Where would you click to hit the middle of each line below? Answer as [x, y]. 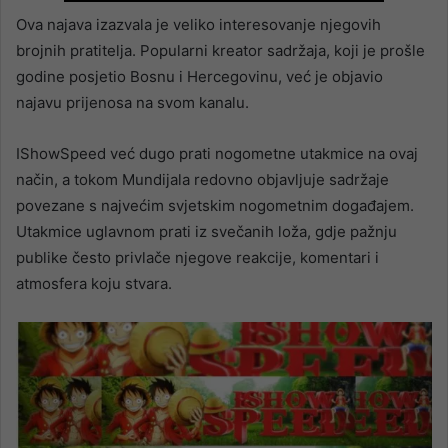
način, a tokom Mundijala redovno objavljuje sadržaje [202, 180]
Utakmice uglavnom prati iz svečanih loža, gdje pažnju [206, 232]
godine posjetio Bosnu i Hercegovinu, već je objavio [199, 77]
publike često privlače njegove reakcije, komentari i [197, 258]
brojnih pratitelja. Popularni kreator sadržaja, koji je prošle [220, 51]
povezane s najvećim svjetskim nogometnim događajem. [215, 206]
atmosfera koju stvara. [94, 284]
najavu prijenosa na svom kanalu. [132, 103]
